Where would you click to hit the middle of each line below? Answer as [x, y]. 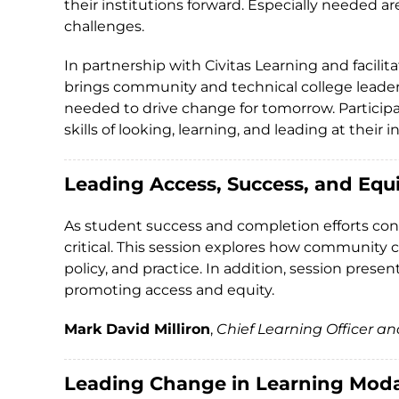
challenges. [104, 26]
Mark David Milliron [137, 329]
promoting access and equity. [169, 290]
